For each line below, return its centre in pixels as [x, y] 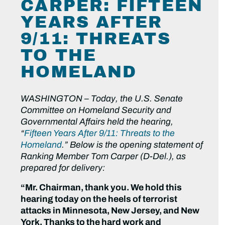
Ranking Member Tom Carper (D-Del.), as [103, 157]
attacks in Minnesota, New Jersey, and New [110, 211]
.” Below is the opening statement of [133, 145]
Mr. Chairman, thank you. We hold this [104, 188]
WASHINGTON [52, 99]
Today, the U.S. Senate [137, 99]
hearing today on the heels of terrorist [99, 199]
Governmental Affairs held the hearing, [97, 122]
